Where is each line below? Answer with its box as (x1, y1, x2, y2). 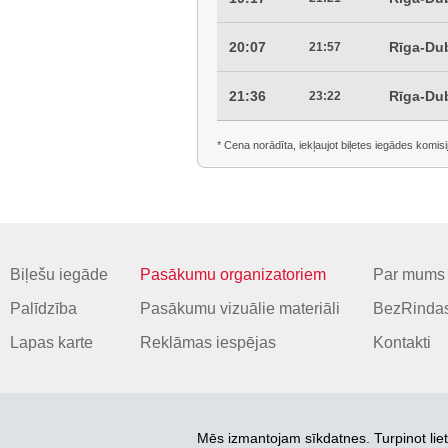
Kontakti (372, 334, 431, 351)
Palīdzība (10, 300, 77, 317)
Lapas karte (10, 334, 93, 351)
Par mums (372, 266, 445, 283)
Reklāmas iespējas (140, 334, 277, 351)
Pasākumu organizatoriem (140, 266, 327, 283)
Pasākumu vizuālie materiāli (140, 300, 341, 317)
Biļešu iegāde (10, 266, 108, 283)
